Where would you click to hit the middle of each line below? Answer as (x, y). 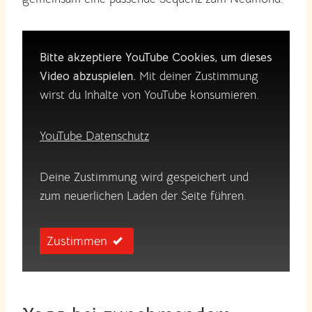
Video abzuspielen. (88, 77)
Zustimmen (77, 241)
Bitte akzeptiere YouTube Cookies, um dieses (156, 58)
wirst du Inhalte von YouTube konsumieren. (149, 95)
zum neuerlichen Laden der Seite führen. (143, 196)
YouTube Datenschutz (94, 136)
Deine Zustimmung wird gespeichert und (144, 178)
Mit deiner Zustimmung (197, 77)
